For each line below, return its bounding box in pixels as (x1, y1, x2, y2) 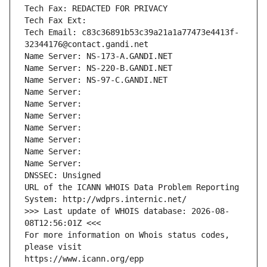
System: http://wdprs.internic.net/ (24, 194, 187, 204)
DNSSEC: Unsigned (24, 170, 101, 181)
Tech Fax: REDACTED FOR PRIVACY (24, 4, 167, 14)
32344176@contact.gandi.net (24, 39, 148, 49)
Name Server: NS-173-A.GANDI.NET (24, 51, 172, 61)
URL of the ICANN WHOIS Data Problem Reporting (24, 182, 239, 193)
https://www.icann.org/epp (24, 254, 144, 264)
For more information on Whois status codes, (24, 230, 229, 240)
